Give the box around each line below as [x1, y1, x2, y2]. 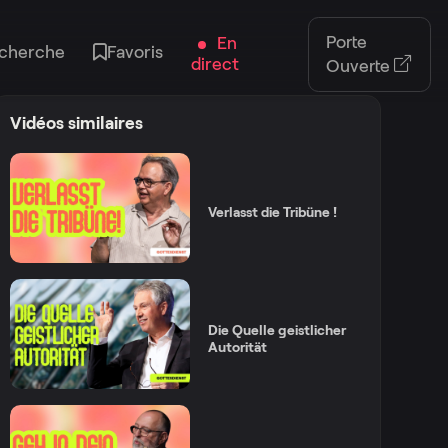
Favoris [107, 42, 164, 62]
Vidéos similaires [10, 113, 144, 133]
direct [191, 54, 240, 74]
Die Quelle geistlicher [207, 321, 346, 338]
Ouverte [326, 55, 395, 76]
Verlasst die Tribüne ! [207, 204, 337, 221]
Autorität [207, 338, 267, 355]
